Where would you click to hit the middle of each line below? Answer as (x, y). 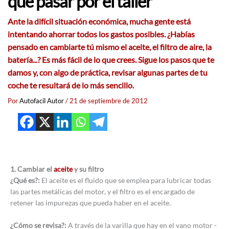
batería (20, 60)
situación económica (90, 21)
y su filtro (89, 169)
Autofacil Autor (42, 100)
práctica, (96, 72)
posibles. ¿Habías (164, 34)
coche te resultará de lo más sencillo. (71, 85)
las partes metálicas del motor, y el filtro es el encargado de (102, 192)
